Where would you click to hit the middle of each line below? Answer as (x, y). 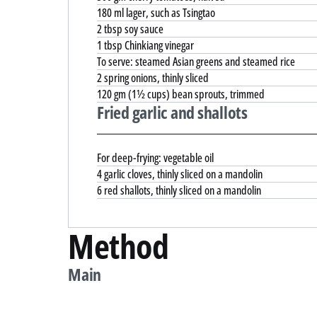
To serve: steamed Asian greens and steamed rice (196, 61)
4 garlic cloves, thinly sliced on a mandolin (180, 174)
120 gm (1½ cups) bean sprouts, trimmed (181, 94)
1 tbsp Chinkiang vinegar (145, 45)
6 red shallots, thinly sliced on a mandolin (179, 191)
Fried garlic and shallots (172, 112)
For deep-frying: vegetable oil (155, 158)
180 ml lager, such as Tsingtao (156, 12)
